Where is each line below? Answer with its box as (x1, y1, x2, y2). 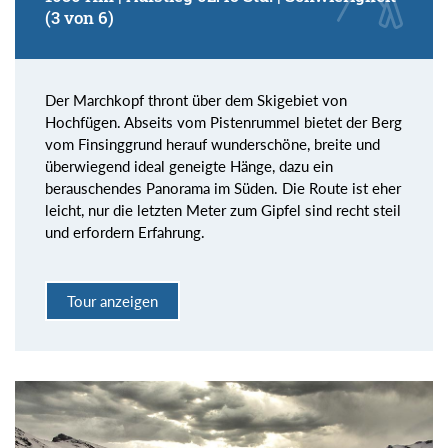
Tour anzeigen (67, 291, 158, 310)
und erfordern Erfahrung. (45, 223, 205, 242)
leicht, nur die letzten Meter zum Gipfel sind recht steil (45, 201, 401, 220)
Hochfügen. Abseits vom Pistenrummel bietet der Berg (45, 113, 402, 132)
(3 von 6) (45, 7, 114, 29)
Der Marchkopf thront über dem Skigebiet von (45, 91, 347, 110)
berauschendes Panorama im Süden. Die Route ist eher (45, 179, 401, 198)
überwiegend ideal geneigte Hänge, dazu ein (45, 157, 333, 176)
